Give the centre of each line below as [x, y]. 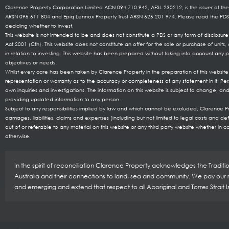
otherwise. [18, 136]
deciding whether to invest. [39, 25]
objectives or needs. [31, 62]
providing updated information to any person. [63, 99]
